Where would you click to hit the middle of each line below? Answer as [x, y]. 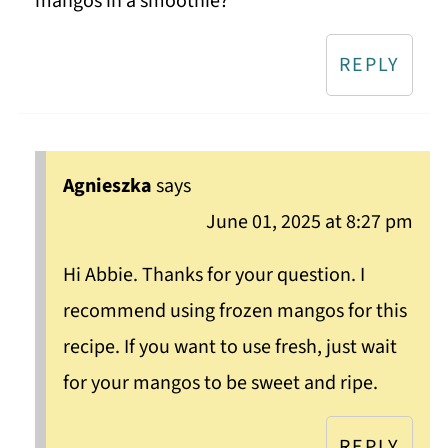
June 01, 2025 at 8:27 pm [310, 222]
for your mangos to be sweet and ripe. [220, 383]
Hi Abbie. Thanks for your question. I [213, 275]
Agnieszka [107, 186]
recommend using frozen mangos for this [234, 311]
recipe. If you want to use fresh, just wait [229, 347]
